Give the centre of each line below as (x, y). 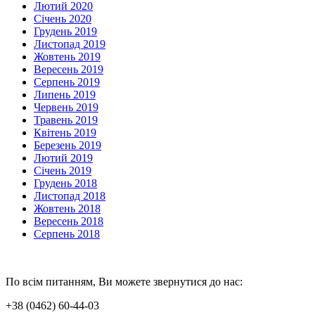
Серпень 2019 (67, 82)
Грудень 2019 (65, 32)
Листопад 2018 (70, 196)
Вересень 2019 (69, 70)
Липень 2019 (65, 95)
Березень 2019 (67, 146)
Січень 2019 (63, 171)
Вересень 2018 (69, 221)
